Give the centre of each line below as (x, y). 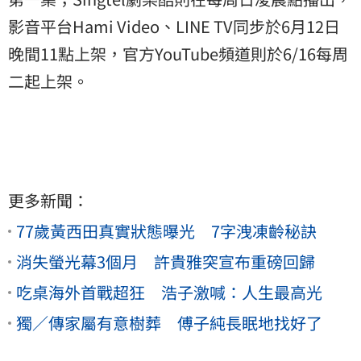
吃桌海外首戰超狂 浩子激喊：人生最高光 (169, 293)
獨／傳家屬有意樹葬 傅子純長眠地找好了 (169, 323)
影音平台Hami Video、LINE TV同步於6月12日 (174, 27)
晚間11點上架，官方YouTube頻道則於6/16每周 (178, 54)
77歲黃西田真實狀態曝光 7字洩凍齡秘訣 (166, 231)
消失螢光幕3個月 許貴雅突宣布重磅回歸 (166, 262)
